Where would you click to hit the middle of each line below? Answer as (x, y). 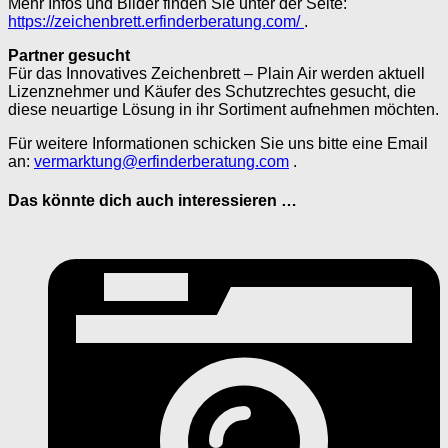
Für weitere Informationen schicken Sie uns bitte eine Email (218, 143)
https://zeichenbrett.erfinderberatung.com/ (156, 21)
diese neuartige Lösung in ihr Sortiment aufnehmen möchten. (223, 109)
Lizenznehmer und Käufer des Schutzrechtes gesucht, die (212, 91)
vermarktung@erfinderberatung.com (161, 161)
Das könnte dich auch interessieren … (152, 201)
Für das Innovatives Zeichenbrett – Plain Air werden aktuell (216, 73)
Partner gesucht (69, 55)
